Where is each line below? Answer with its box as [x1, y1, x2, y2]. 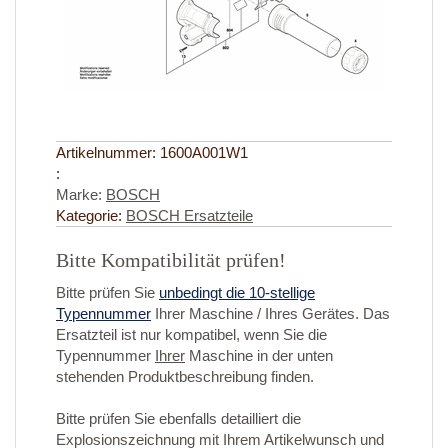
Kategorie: [56, 207, 126, 225]
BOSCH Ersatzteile [126, 207, 253, 225]
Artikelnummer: [56, 144, 160, 162]
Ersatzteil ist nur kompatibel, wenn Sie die [56, 326, 327, 344]
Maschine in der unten [185, 347, 333, 365]
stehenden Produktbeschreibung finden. [56, 368, 314, 386]
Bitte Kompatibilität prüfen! [56, 249, 286, 272]
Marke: [56, 186, 106, 204]
